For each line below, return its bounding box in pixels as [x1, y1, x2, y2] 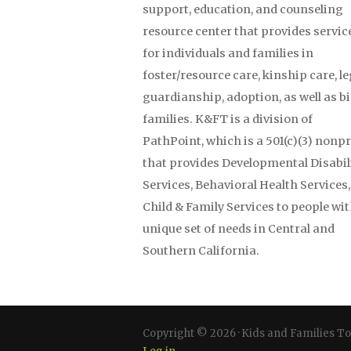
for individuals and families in [143, 45, 313, 60]
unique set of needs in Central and [143, 221, 335, 236]
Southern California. [143, 243, 259, 258]
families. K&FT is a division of [143, 111, 313, 126]
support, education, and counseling [143, 2, 343, 16]
